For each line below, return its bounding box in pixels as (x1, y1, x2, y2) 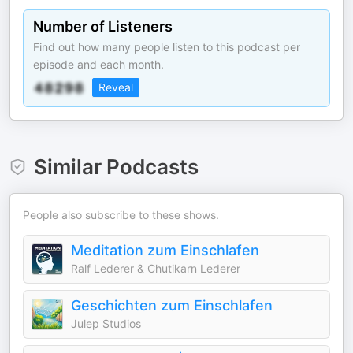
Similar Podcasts (33, 154, 199, 179)
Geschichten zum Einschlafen (71, 297, 273, 314)
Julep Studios (71, 317, 141, 330)
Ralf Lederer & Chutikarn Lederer (71, 262, 240, 275)
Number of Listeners (33, 18, 173, 35)
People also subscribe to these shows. (23, 208, 219, 221)
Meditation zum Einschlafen (71, 242, 259, 258)
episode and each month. (33, 58, 164, 71)
